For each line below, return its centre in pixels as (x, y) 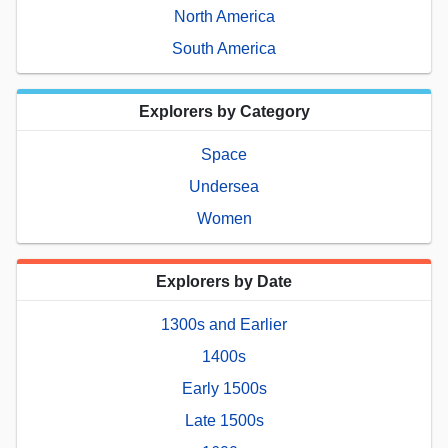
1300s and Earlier (224, 324)
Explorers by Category (224, 111)
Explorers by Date (224, 281)
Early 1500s (224, 388)
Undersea (224, 186)
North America (224, 16)
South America (224, 48)
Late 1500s (224, 420)
